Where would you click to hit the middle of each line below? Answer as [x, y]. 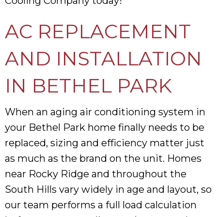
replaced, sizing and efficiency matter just [105, 143]
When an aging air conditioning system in [105, 112]
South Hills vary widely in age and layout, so [108, 189]
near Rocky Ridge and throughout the [96, 174]
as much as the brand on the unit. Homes [103, 158]
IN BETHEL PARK [88, 85]
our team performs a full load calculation [101, 205]
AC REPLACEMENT [98, 31]
